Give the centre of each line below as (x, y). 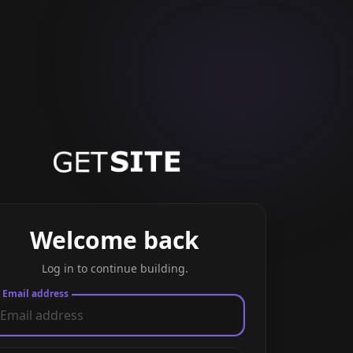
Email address (35, 293)
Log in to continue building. (115, 268)
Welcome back (115, 240)
